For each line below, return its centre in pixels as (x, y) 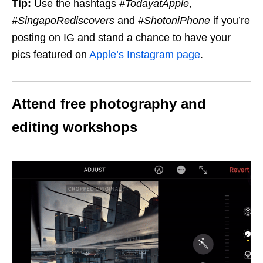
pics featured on (50, 55)
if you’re (230, 21)
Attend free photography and (109, 104)
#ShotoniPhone (174, 21)
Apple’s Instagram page (145, 55)
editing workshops (75, 127)
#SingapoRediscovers (63, 21)
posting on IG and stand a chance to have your (121, 38)
